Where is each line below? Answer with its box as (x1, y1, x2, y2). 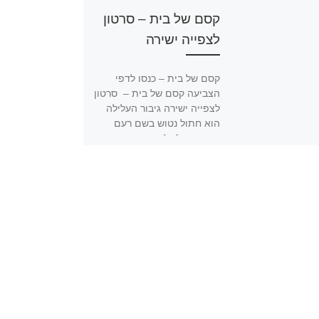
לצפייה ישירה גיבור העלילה (106, 103, 221, 114)
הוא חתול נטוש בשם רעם (114, 117, 221, 129)
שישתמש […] (163, 132, 221, 144)
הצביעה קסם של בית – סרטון (94, 88, 221, 99)
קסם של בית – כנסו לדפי (115, 73, 221, 84)
